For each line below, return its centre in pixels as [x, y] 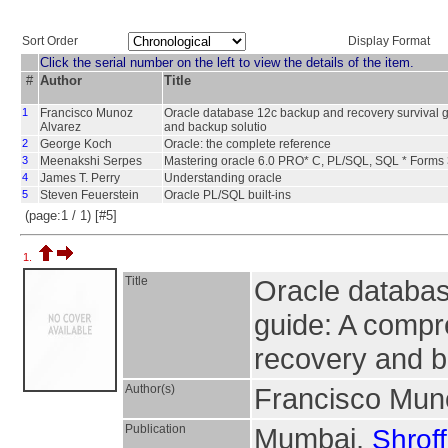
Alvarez [60, 127]
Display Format [389, 40]
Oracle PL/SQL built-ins [227, 195]
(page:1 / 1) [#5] [71, 215]
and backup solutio [215, 127]
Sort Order [50, 40]
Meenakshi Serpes [91, 161]
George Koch [76, 144]
